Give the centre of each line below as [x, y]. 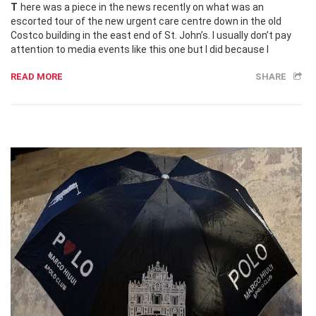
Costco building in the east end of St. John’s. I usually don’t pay [151, 35]
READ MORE [37, 76]
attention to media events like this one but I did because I [140, 49]
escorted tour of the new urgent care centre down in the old [146, 21]
